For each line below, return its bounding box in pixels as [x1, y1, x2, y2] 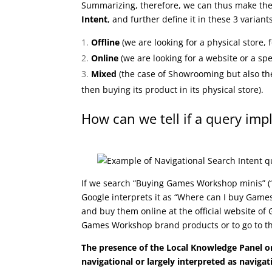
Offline [91, 36, 120, 49]
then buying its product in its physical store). [81, 84, 264, 96]
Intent [81, 13, 108, 25]
